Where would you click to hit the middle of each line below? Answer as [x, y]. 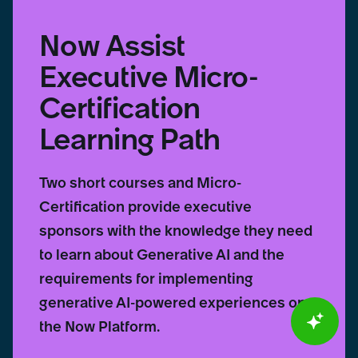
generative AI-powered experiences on [172, 302]
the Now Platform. [99, 326]
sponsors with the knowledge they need [175, 230]
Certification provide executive [145, 206]
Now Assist [112, 45]
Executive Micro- [149, 76]
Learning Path [129, 139]
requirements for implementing [146, 278]
